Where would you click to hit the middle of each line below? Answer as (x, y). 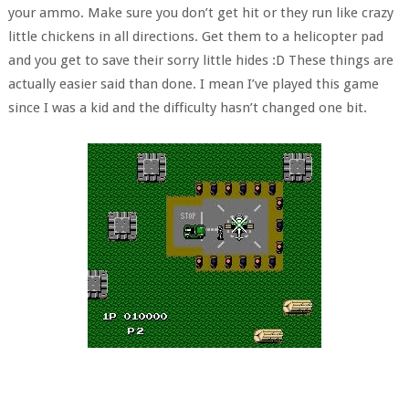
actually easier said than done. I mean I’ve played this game (193, 84)
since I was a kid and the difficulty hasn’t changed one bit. (187, 108)
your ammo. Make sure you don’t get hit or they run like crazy (200, 13)
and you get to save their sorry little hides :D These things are (200, 60)
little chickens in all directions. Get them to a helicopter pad (195, 37)
